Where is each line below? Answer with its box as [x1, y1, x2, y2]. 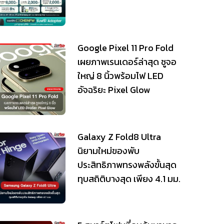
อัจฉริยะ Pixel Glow [77, 82, 150, 96]
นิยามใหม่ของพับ [77, 143, 139, 157]
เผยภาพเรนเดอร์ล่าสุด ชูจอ [77, 54, 176, 68]
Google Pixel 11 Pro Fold [77, 40, 173, 54]
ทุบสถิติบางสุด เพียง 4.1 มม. [77, 171, 180, 185]
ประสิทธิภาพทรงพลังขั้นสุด [77, 157, 176, 171]
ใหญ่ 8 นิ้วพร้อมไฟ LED [77, 68, 163, 82]
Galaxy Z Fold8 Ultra [77, 129, 161, 143]
